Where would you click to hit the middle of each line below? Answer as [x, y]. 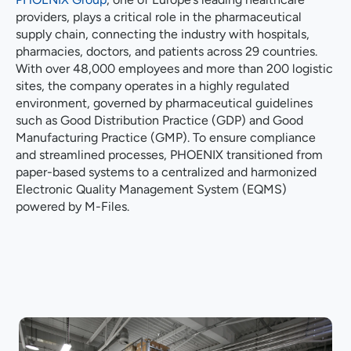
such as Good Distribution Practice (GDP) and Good [159, 120]
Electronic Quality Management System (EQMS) [151, 189]
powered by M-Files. [72, 206]
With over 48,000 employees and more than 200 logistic [174, 68]
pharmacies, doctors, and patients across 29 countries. [166, 51]
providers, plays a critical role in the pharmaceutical [159, 16]
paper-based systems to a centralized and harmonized [166, 172]
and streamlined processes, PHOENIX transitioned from [169, 154]
